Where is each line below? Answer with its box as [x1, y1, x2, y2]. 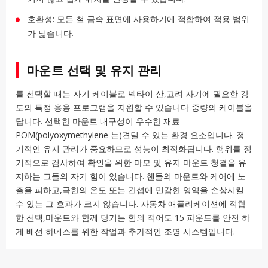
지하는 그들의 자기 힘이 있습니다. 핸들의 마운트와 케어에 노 [16, 170, 246, 182]
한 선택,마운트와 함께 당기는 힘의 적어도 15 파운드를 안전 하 [16, 212, 250, 224]
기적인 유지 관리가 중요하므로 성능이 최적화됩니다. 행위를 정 [16, 143, 252, 155]
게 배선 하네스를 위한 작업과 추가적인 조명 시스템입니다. [16, 226, 235, 237]
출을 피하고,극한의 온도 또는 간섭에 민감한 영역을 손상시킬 [16, 184, 244, 196]
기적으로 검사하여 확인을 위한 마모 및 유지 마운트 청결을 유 [16, 157, 246, 169]
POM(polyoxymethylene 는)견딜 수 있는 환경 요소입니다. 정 [16, 129, 245, 141]
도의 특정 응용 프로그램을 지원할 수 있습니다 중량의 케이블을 [16, 102, 252, 114]
